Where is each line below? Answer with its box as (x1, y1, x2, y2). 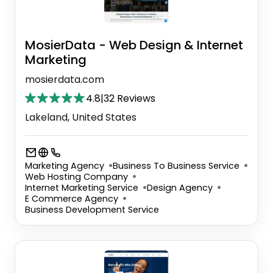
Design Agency (147, 182, 213, 194)
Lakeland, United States (25, 110, 136, 125)
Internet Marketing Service (25, 182, 138, 194)
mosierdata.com (25, 73, 104, 87)
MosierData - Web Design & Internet (25, 37, 243, 54)
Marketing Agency (25, 160, 104, 172)
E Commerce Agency (25, 193, 118, 205)
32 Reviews (104, 91, 155, 106)
